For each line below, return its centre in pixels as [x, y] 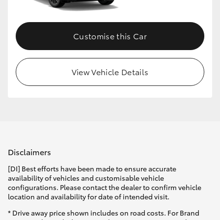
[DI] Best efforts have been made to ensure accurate [92, 169]
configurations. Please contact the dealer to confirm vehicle [105, 187]
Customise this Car [110, 36]
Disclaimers [29, 151]
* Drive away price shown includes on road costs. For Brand [104, 213]
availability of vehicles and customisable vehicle [86, 178]
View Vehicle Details [110, 72]
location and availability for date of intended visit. [89, 197]
